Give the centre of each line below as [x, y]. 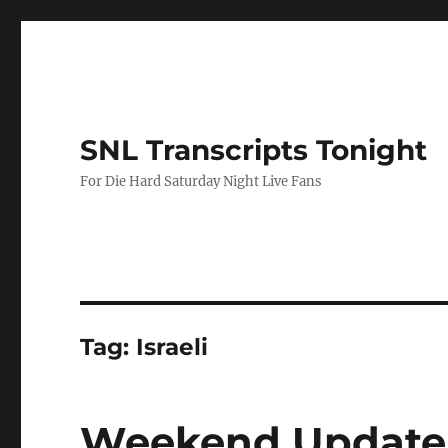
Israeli [172, 347]
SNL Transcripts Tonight [254, 150]
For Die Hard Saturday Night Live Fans [201, 181]
